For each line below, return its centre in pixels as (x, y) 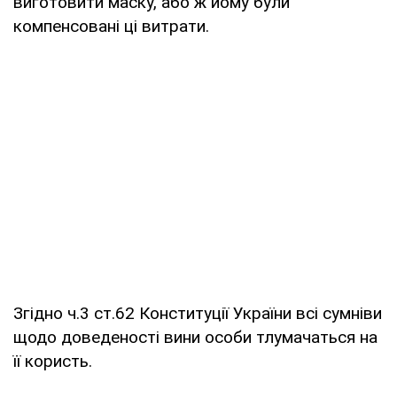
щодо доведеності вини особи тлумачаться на (195, 337)
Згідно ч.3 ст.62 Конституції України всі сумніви (198, 313)
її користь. (53, 361)
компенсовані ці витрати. (111, 26)
